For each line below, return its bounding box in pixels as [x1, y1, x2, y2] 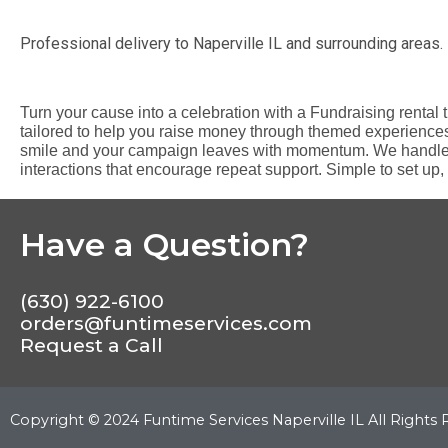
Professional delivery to [20, 34, 193, 54]
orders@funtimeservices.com [20, 312, 312, 336]
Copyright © [10, 410, 104, 429]
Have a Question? [20, 225, 309, 265]
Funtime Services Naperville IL [143, 410, 364, 429]
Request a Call [20, 334, 163, 358]
